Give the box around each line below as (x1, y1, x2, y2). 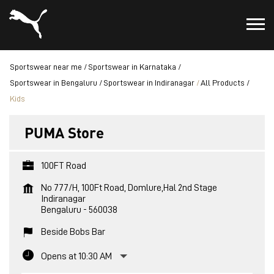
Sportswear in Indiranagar (103, 78, 194, 87)
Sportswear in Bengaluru (10, 78, 97, 87)
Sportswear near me (10, 62, 82, 71)
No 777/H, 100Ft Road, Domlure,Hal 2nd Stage (41, 183, 217, 193)
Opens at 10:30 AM (41, 251, 112, 261)
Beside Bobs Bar (41, 227, 105, 237)
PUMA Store (24, 123, 104, 141)
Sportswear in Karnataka (88, 62, 176, 71)
